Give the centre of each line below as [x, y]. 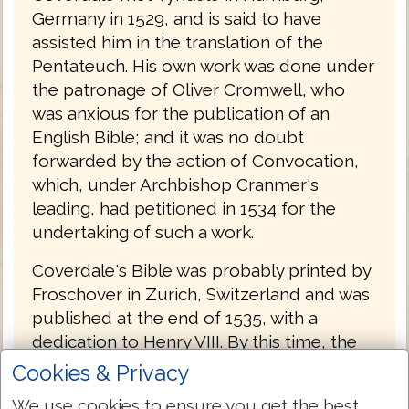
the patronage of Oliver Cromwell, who [189, 89]
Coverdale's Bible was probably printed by [201, 270]
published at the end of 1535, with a [175, 317]
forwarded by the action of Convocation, [195, 160]
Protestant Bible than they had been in [186, 388]
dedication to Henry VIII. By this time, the [194, 341]
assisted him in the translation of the [178, 42]
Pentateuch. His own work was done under [203, 65]
